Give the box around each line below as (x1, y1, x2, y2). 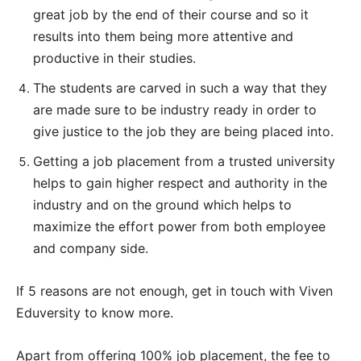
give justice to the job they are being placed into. (33, 122, 334, 139)
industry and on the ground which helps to (33, 196, 292, 213)
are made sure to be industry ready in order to (33, 101, 317, 118)
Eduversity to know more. (16, 304, 173, 321)
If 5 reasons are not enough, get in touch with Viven (16, 282, 333, 299)
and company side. (33, 239, 148, 256)
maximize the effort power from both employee (33, 218, 326, 234)
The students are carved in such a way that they (33, 79, 327, 96)
